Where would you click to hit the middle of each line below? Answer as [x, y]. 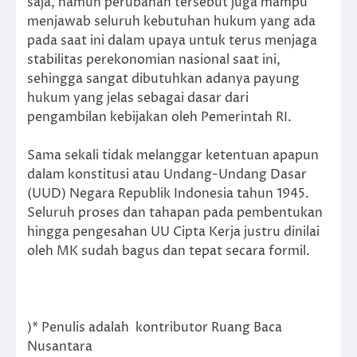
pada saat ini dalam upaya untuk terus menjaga [172, 40]
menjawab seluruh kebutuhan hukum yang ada [171, 21]
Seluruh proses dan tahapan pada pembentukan [175, 212]
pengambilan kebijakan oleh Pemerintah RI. [159, 117]
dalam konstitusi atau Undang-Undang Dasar [167, 174]
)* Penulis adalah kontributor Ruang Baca [155, 328]
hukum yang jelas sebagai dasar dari [138, 98]
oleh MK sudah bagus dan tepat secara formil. [169, 251]
